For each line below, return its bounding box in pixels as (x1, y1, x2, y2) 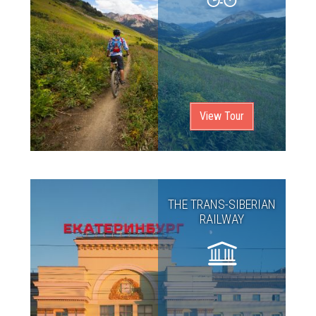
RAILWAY (200, 212, 244, 226)
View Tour (200, 109, 244, 123)
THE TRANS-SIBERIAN (168, 197, 276, 212)
